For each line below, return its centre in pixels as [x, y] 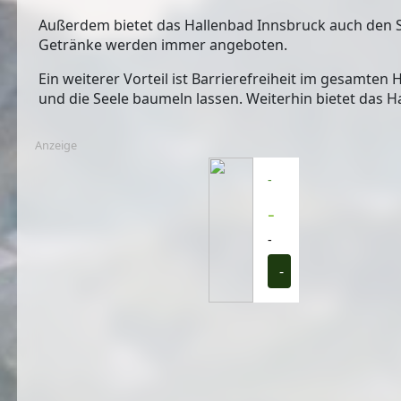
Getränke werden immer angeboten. [163, 45]
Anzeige [56, 145]
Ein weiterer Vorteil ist [115, 79]
